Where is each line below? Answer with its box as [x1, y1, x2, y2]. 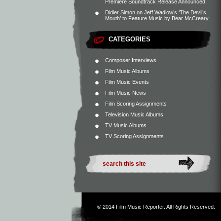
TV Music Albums [105, 122, 147, 128]
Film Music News [105, 90, 146, 96]
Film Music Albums [105, 68, 149, 74]
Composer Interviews [105, 57, 156, 63]
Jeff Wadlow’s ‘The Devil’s [144, 9, 206, 15]
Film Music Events [105, 79, 149, 85]
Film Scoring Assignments [105, 101, 167, 107]
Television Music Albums [105, 111, 163, 117]
